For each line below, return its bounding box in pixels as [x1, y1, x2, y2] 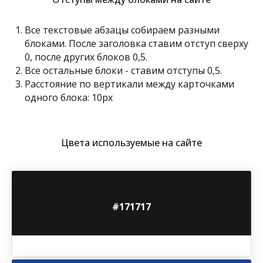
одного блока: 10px [25, 91, 113, 104]
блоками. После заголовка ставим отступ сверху [25, 37, 248, 50]
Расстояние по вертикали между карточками [25, 77, 234, 90]
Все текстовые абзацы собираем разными [25, 23, 220, 36]
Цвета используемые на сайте [61, 136, 202, 149]
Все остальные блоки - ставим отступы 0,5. [25, 64, 222, 77]
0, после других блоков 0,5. [25, 50, 147, 63]
